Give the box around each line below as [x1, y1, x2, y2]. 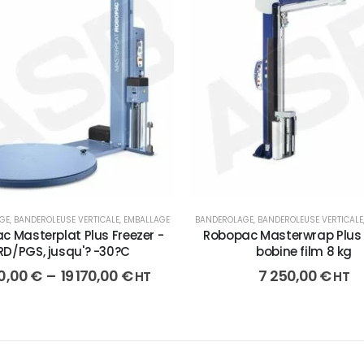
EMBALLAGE [123, 214, 170, 227]
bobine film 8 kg [256, 243, 352, 261]
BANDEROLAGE [194, 214, 253, 227]
